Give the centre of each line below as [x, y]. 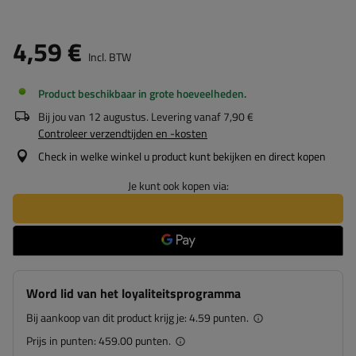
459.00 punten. [135, 341]
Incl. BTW [108, 57]
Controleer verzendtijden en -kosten [123, 133]
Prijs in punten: [62, 341]
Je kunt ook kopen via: [178, 186]
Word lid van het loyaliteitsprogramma [133, 293]
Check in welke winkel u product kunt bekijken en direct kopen [182, 156]
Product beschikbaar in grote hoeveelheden [141, 93]
